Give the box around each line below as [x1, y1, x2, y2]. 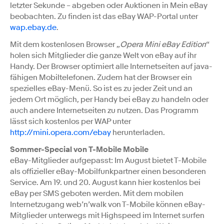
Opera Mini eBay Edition [120, 39, 206, 49]
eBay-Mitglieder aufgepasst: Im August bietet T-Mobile [10, 155, 206, 165]
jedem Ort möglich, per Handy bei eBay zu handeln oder [10, 94, 208, 104]
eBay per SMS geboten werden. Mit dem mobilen [10, 188, 183, 198]
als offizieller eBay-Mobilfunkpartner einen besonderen [10, 166, 206, 176]
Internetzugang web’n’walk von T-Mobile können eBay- [10, 199, 205, 209]
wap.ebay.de [10, 22, 56, 32]
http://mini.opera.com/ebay [10, 127, 111, 137]
